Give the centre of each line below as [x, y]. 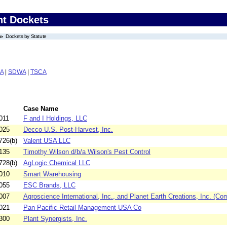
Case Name [41, 109]
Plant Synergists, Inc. [55, 219]
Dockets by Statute [26, 36]
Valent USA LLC [47, 141]
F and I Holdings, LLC [55, 119]
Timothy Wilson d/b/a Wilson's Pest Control [87, 152]
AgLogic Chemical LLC [57, 163]
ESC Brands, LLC [49, 185]
